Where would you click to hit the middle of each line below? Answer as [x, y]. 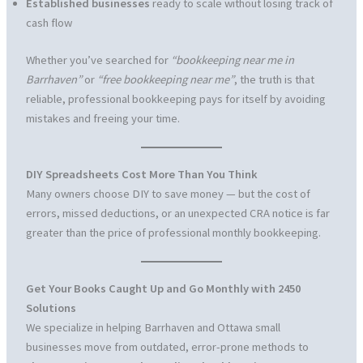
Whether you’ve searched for [98, 60]
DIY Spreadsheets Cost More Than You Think [141, 175]
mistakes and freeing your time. [102, 118]
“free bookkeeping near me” [165, 79]
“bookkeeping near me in [232, 60]
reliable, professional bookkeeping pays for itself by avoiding [175, 98]
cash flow [49, 22]
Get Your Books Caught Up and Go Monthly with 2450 [163, 289]
